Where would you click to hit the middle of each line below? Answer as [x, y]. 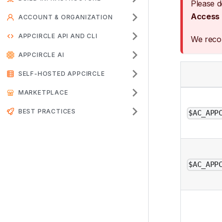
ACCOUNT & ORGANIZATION [65, 17]
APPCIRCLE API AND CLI [58, 36]
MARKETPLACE [43, 92]
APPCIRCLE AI [41, 55]
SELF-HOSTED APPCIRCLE [61, 74]
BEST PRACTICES [47, 111]
